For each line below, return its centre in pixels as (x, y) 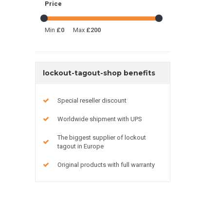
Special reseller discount (92, 100)
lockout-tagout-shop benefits (99, 73)
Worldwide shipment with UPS (100, 119)
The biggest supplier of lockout (102, 137)
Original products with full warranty (106, 164)
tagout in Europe (81, 146)
